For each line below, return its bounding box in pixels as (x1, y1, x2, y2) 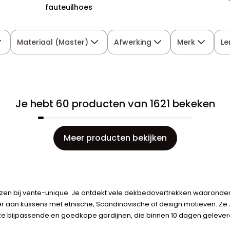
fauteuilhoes (45, 2, 93, 12)
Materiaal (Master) (17, 37, 89, 47)
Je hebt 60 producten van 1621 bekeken (15, 97, 215, 111)
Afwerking (114, 37, 152, 47)
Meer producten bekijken (63, 132, 167, 144)
